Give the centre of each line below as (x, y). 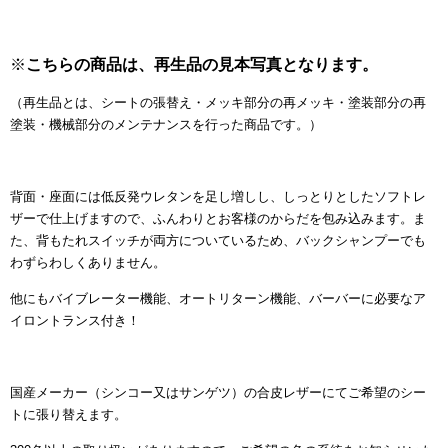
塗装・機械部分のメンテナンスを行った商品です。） (166, 124)
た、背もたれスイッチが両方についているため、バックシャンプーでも (218, 240)
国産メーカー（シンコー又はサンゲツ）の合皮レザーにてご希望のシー (218, 392)
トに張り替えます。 (68, 414)
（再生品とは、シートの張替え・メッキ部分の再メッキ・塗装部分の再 (218, 102)
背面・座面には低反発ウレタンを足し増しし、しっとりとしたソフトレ (218, 196)
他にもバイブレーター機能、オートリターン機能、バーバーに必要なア (218, 298)
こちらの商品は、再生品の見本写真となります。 (202, 64)
